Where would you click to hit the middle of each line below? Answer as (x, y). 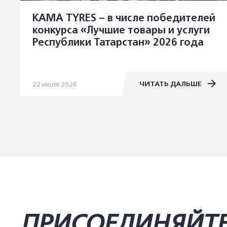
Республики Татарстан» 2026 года (118, 43)
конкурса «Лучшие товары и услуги (121, 30)
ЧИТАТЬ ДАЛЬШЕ (171, 84)
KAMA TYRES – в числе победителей (124, 18)
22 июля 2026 (55, 84)
